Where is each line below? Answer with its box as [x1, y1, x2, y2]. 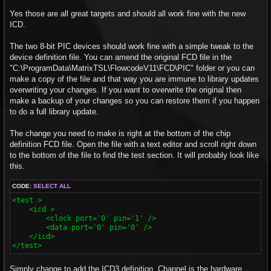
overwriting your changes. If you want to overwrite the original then [10, 85, 241, 95]
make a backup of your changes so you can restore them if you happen [10, 96, 260, 106]
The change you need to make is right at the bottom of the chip [10, 129, 230, 139]
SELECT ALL [33, 183, 71, 190]
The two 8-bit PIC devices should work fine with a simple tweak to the [10, 42, 253, 51]
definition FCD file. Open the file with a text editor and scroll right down [10, 140, 256, 149]
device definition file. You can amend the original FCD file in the [10, 53, 232, 62]
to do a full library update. [10, 107, 99, 117]
